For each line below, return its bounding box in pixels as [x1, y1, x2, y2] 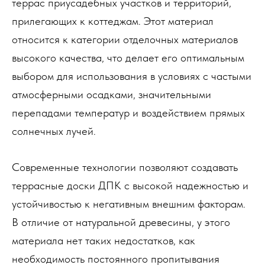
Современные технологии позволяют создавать [12, 160, 238, 174]
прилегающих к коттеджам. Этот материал [12, 14, 214, 28]
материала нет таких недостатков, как [12, 234, 195, 247]
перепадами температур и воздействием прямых [12, 106, 245, 119]
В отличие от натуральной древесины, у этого [12, 215, 230, 229]
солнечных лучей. [12, 124, 96, 138]
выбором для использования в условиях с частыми [12, 69, 251, 83]
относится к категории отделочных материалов [12, 33, 238, 46]
